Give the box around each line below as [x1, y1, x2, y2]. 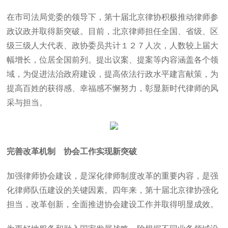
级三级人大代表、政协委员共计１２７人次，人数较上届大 [7, 41, 219, 50]
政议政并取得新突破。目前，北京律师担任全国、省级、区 [7, 27, 219, 36]
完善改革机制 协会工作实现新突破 [7, 147, 137, 156]
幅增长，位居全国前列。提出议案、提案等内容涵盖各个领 [7, 55, 219, 64]
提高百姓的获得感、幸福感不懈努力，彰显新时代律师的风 [7, 84, 219, 93]
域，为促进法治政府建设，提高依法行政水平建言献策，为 [7, 70, 219, 78]
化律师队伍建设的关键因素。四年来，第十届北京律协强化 [7, 186, 219, 194]
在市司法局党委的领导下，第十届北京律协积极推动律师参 [7, 13, 219, 21]
